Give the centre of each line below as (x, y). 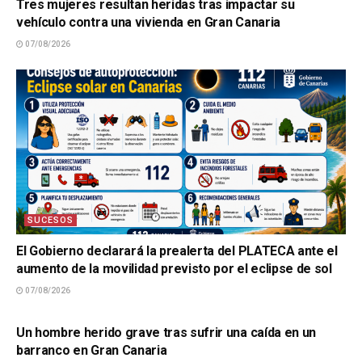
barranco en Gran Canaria (92, 350)
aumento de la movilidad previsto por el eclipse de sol (174, 269)
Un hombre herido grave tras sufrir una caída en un (166, 333)
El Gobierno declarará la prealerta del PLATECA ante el (177, 251)
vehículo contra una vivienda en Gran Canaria (148, 22)
